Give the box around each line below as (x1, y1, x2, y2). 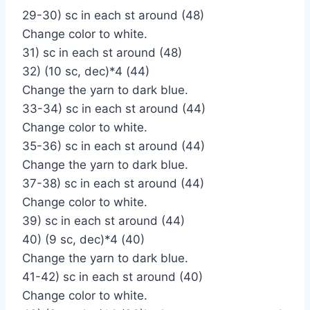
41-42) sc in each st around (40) (22, 269, 203, 284)
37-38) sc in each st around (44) (22, 176, 204, 190)
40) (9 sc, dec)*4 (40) (22, 232, 145, 246)
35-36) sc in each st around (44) (22, 138, 205, 153)
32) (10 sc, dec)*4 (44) (22, 64, 149, 78)
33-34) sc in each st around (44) (22, 101, 206, 116)
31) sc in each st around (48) (22, 45, 182, 60)
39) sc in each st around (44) (22, 213, 185, 228)
